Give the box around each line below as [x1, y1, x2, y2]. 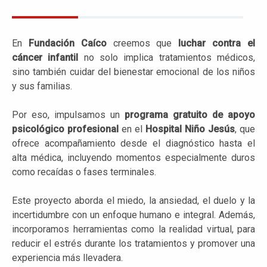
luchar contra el [178, 37, 256, 49]
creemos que [106, 37, 179, 49]
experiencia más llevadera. [12, 252, 123, 263]
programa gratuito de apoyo [125, 108, 255, 120]
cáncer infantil [12, 51, 79, 63]
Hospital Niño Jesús [145, 123, 235, 135]
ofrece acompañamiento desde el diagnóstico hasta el [12, 137, 255, 149]
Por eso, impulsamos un [12, 108, 125, 120]
